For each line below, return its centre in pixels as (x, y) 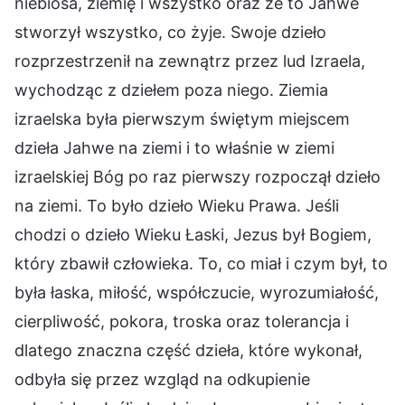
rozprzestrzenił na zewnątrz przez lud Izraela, (190, 61)
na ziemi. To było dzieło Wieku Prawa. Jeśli (177, 205)
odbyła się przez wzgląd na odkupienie (162, 379)
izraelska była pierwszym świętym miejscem (182, 118)
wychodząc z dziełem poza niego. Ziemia (171, 89)
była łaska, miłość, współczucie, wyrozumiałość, (197, 292)
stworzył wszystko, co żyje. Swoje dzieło (170, 32)
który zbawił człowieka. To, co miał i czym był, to (201, 263)
